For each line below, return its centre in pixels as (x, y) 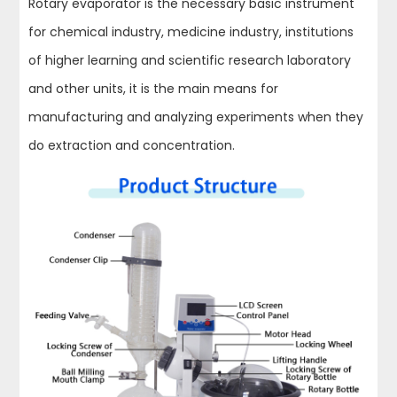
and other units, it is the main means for (154, 89)
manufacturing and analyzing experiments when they (196, 117)
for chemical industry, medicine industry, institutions (191, 32)
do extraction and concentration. (132, 145)
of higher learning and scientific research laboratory (190, 60)
